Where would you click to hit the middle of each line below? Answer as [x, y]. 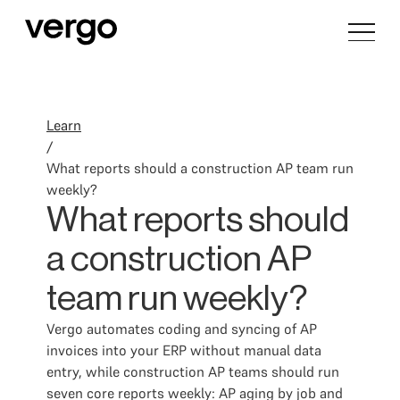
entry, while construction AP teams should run [193, 371]
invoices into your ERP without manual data [184, 350]
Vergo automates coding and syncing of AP [182, 329]
